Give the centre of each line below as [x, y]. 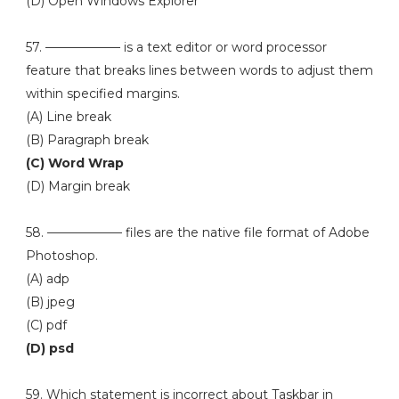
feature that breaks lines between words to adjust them [199, 70]
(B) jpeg [50, 302]
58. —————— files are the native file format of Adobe [197, 232]
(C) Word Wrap [76, 163]
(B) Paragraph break [87, 140]
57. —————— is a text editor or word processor [176, 47]
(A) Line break [70, 117]
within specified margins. [102, 94]
